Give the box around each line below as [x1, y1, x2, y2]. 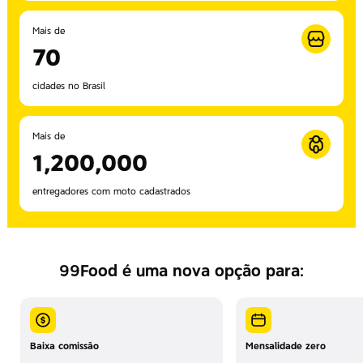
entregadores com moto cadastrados [32, 186, 190, 197]
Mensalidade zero [246, 340, 326, 352]
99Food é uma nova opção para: [59, 261, 304, 280]
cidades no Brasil [32, 80, 105, 92]
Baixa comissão [30, 340, 99, 352]
